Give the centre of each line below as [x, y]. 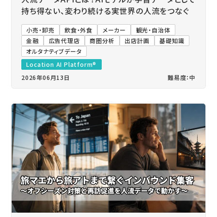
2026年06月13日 [46, 77]
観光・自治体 [153, 30]
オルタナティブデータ [54, 51]
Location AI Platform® [62, 64]
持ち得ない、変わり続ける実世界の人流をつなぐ [105, 11]
